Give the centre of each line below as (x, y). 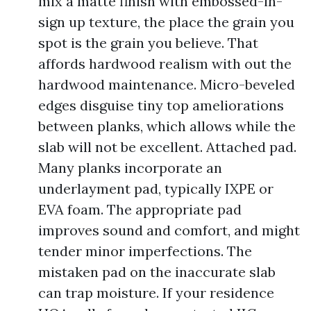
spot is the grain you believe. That (148, 43)
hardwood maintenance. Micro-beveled (167, 84)
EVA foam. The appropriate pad (140, 209)
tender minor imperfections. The (145, 251)
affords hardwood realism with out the (165, 64)
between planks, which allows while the (167, 126)
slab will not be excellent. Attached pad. (167, 147)
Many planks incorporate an (130, 168)
